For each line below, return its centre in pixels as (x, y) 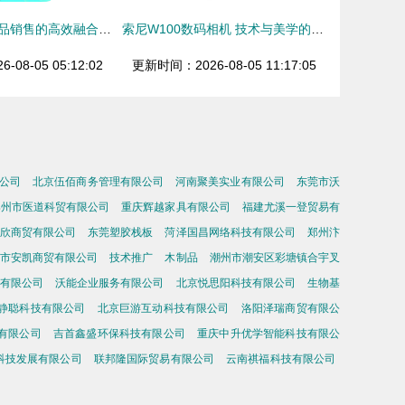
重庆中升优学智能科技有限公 (269, 334)
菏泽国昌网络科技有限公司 (230, 232)
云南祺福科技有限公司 (281, 359)
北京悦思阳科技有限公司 (235, 283)
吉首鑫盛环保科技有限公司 (119, 334)
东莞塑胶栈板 (121, 232)
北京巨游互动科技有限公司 (163, 308)
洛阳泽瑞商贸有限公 (291, 308)
